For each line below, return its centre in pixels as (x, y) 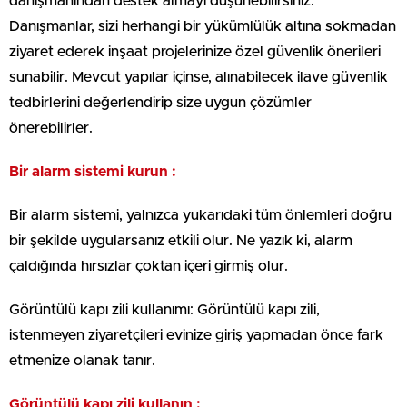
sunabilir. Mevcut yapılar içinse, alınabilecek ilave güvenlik (199, 77)
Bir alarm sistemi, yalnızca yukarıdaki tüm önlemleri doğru (200, 215)
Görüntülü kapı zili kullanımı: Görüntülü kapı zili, (164, 309)
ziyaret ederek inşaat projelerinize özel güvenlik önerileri (195, 51)
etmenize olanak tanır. (82, 360)
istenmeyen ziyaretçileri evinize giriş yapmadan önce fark (196, 335)
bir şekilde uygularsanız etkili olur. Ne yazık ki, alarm (181, 240)
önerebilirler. (51, 128)
